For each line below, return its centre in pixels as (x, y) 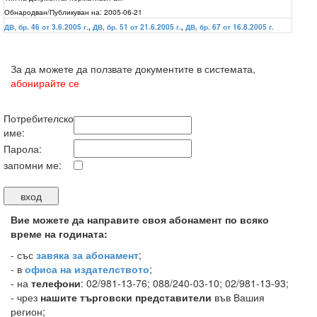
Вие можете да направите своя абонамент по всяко (140, 219)
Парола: (23, 149)
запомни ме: (33, 165)
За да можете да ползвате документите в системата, (133, 69)
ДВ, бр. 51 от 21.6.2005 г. (137, 27)
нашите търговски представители (126, 297)
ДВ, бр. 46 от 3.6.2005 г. (46, 27)
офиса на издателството (87, 269)
